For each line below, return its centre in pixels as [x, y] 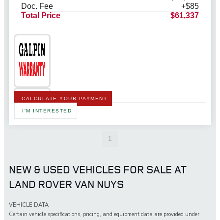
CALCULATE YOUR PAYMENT [64, 98]
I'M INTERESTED [47, 110]
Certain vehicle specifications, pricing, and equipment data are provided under [104, 215]
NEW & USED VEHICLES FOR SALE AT [98, 170]
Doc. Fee [37, 6]
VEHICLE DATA [29, 205]
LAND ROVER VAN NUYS [66, 184]
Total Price [41, 15]
